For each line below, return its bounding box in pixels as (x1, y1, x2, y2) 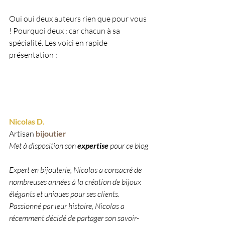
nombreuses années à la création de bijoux (9, 177, 143, 187)
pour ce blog (110, 141, 148, 151)
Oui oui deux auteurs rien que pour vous (9, 13, 148, 24)
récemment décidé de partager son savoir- (9, 213, 139, 223)
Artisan (9, 129, 36, 139)
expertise (77, 141, 110, 151)
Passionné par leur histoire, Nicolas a (9, 201, 126, 211)
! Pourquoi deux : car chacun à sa (9, 25, 122, 36)
